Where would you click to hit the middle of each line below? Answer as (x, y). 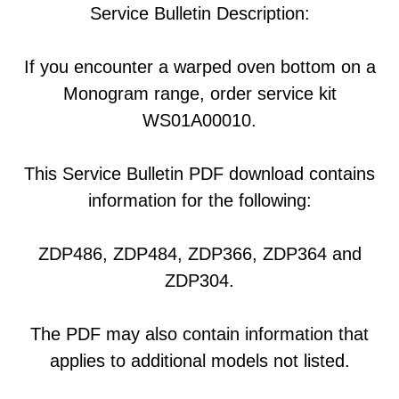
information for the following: (199, 200)
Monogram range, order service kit (199, 94)
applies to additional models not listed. (199, 361)
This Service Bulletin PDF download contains (199, 174)
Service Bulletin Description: (199, 13)
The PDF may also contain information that (199, 334)
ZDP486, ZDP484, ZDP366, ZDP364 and (199, 254)
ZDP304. (199, 281)
